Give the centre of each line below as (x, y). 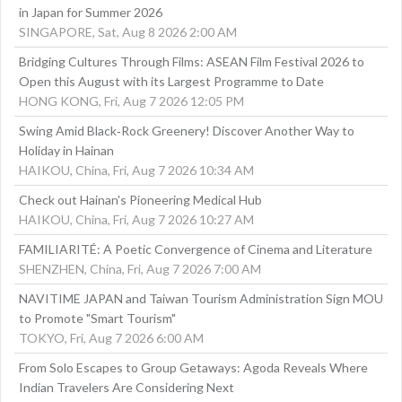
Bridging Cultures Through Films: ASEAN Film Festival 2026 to (192, 62)
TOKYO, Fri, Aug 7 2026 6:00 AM (111, 338)
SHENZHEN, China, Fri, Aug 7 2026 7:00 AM (140, 269)
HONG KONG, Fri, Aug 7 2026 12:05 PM (131, 101)
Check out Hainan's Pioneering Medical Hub (140, 200)
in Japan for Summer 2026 (91, 13)
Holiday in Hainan (66, 151)
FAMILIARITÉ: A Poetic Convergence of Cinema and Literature (196, 249)
